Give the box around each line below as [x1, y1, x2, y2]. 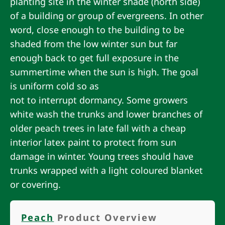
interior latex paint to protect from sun [10, 136, 176, 148]
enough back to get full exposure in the [10, 51, 179, 64]
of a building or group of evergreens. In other [10, 9, 203, 22]
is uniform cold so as [10, 79, 99, 92]
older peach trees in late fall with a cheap [10, 122, 186, 134]
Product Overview [54, 211, 158, 224]
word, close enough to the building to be [10, 23, 184, 36]
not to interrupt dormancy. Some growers [10, 93, 188, 106]
